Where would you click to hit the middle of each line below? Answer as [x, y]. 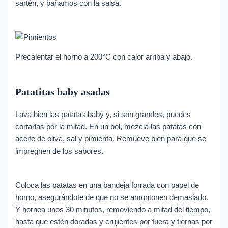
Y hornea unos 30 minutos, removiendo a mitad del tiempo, [113, 210]
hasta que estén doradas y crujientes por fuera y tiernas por [114, 222]
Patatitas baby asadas [63, 92]
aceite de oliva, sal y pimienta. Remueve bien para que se [111, 139]
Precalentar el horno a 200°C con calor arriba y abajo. [104, 57]
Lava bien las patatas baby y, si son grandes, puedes [103, 115]
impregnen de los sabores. [60, 151]
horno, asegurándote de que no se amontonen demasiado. [112, 198]
